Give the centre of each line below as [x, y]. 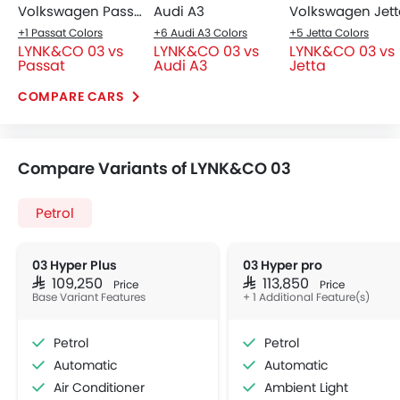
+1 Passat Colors [60, 33]
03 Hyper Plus [75, 266]
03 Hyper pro [283, 266]
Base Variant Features [89, 297]
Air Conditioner [99, 388]
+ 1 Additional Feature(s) [306, 297]
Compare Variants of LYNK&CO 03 [154, 169]
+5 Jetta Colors [329, 33]
